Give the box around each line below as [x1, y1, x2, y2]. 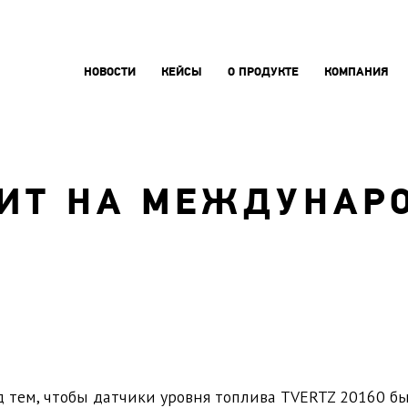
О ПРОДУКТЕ [227, 66, 299, 79]
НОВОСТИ [83, 66, 136, 79]
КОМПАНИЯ [323, 66, 389, 79]
